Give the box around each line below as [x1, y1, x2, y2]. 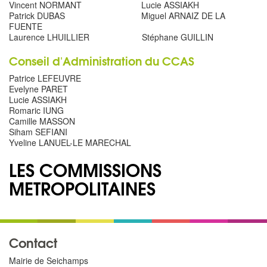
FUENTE [9, 20, 45, 33]
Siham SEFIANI [9, 126, 67, 138]
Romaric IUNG [9, 104, 64, 117]
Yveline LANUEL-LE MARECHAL [9, 136, 131, 149]
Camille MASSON [9, 115, 75, 128]
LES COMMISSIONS [9, 156, 162, 183]
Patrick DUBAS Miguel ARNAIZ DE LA [9, 10, 225, 22]
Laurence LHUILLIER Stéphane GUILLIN [9, 31, 213, 44]
